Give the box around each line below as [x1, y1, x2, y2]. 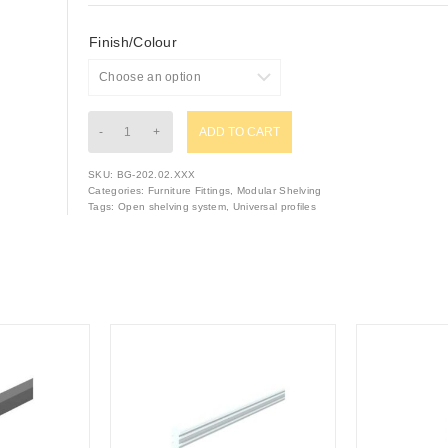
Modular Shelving [236, 185, 322, 197]
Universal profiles [232, 201, 317, 213]
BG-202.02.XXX [116, 169, 196, 181]
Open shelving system [118, 201, 227, 213]
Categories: [88, 185, 148, 197]
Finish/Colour [89, 34, 178, 51]
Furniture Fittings [147, 185, 231, 197]
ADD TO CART [199, 125, 281, 140]
